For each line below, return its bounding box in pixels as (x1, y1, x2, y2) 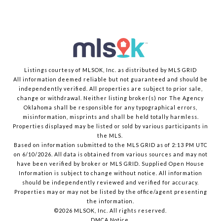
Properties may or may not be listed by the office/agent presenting (14, 188, 207, 195)
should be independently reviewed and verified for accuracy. (22, 179, 199, 186)
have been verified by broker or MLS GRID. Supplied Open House (17, 160, 204, 167)
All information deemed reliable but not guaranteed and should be (13, 76, 208, 83)
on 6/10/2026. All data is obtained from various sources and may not (13, 151, 208, 158)
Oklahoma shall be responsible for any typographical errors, (24, 104, 197, 111)
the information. (87, 198, 134, 205)
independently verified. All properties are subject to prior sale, (18, 85, 203, 92)
